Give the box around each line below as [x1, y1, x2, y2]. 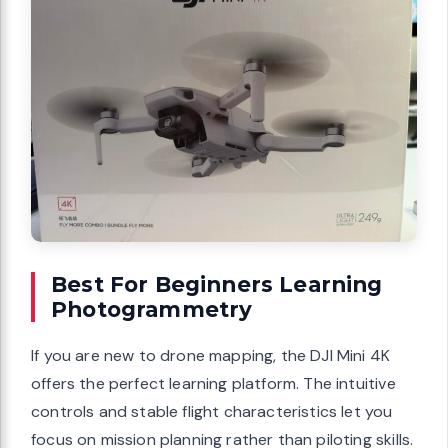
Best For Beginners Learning [51, 270, 383, 297]
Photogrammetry [51, 295, 253, 322]
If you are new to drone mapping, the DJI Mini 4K [31, 344, 391, 366]
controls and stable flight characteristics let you [31, 400, 393, 422]
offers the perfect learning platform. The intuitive [31, 372, 396, 394]
